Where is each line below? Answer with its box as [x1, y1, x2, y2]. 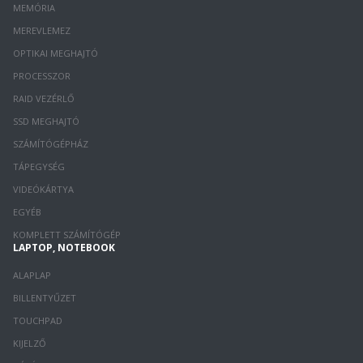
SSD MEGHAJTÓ [13, 115, 79, 128]
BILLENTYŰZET [13, 292, 76, 305]
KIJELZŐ [13, 337, 46, 350]
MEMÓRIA [13, 2, 55, 15]
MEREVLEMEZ [13, 24, 70, 37]
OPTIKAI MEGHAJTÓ [13, 47, 98, 60]
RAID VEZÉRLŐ [13, 92, 75, 105]
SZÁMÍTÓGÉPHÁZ [13, 138, 88, 151]
